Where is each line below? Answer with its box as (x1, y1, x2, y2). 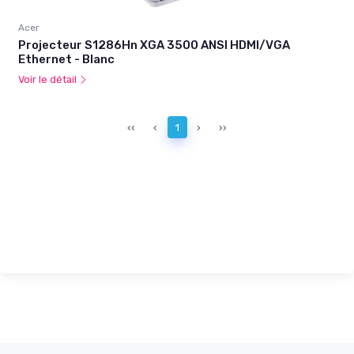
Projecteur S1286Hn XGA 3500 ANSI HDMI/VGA (18, 38, 290, 53)
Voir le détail (18, 73, 79, 86)
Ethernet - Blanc (18, 52, 115, 67)
